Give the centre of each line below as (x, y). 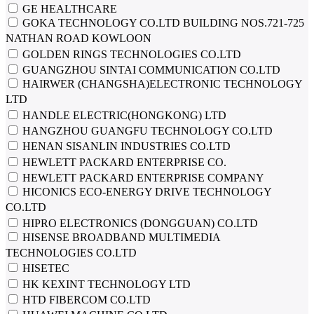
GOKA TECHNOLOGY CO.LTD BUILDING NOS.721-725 (162, 22)
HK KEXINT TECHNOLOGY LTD (105, 284)
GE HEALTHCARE (68, 8)
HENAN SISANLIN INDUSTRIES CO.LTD (125, 146)
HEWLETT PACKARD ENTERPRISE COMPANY (142, 177)
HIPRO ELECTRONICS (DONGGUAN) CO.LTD (139, 223)
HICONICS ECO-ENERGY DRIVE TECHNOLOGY (145, 191)
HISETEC (45, 268)
